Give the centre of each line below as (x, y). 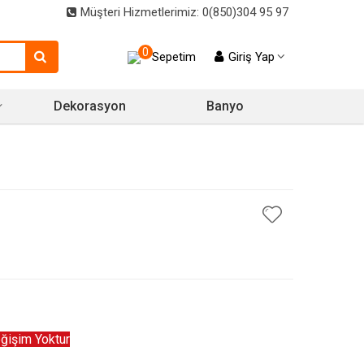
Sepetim (174, 57)
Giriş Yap (251, 57)
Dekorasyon (89, 106)
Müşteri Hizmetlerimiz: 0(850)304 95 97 (183, 12)
